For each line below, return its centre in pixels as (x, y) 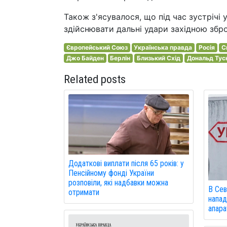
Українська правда (163, 47)
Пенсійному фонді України (111, 173)
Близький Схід (158, 58)
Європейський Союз (97, 47)
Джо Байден (85, 58)
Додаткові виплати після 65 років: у (126, 164)
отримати (84, 193)
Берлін (120, 58)
